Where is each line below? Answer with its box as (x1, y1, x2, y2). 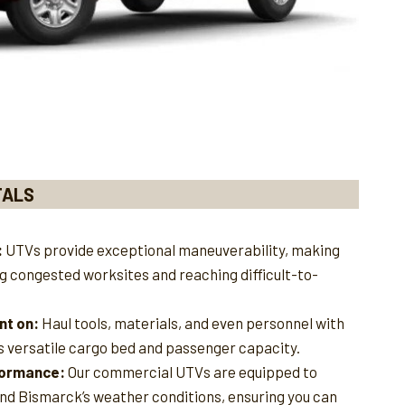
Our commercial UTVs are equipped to (65, 362, 317, 381)
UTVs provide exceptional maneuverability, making (3, 240, 340, 259)
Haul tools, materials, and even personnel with (39, 313, 344, 332)
